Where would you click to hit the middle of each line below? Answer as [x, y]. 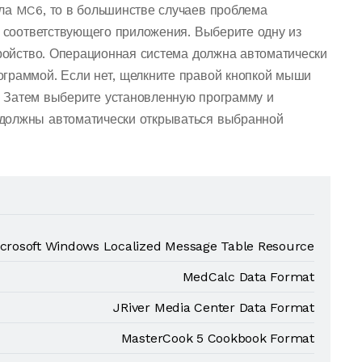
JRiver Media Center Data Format [214, 307]
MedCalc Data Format [248, 277]
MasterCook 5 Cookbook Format [217, 338]
